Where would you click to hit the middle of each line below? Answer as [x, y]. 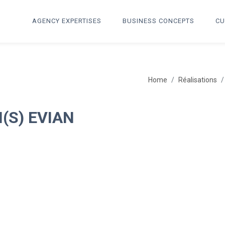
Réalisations [197, 80]
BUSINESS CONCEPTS [158, 21]
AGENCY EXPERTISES [67, 21]
